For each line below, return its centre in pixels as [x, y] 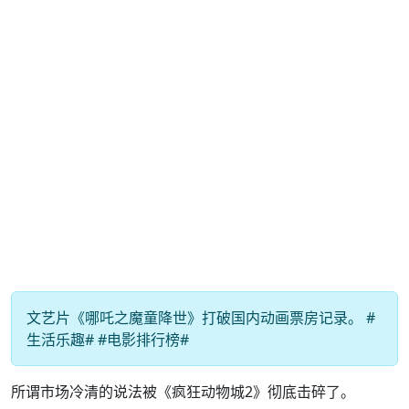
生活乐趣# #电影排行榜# [108, 340]
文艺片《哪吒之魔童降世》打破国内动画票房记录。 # [201, 318]
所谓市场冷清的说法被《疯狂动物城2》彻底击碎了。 [183, 392]
